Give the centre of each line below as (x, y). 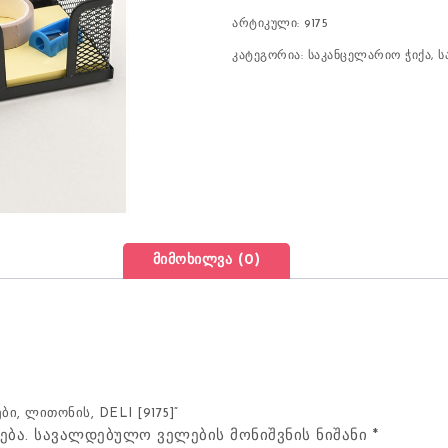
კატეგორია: (270, 56)
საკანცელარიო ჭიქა (369, 56)
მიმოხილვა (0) (206, 261)
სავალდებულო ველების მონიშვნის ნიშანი (203, 437)
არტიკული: (268, 24)
